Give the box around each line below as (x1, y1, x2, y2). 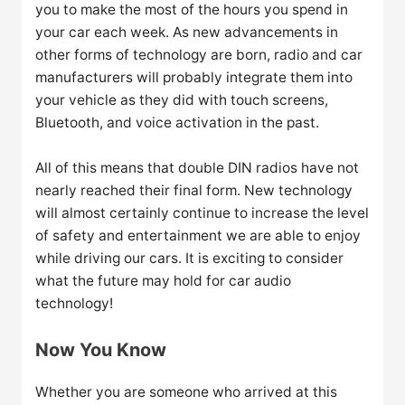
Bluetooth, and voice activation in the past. (35, 114, 320, 132)
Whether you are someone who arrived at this (35, 382, 338, 400)
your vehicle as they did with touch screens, (35, 91, 329, 109)
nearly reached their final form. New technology (35, 181, 353, 199)
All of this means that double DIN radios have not (35, 158, 360, 176)
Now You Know (35, 338, 167, 361)
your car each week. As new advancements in (35, 24, 339, 42)
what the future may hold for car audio (35, 271, 292, 289)
